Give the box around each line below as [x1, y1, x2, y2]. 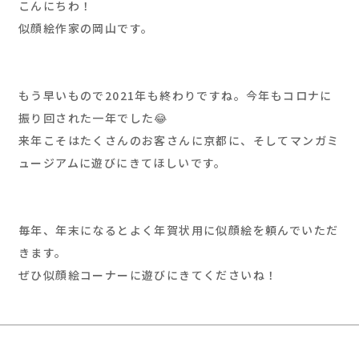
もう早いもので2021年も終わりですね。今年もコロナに [18, 87, 333, 103]
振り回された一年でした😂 [18, 110, 168, 126]
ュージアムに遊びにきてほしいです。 [18, 155, 227, 171]
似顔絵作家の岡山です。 [18, 20, 154, 36]
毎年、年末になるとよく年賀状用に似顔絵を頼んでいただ [18, 222, 339, 238]
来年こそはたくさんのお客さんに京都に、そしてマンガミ [18, 132, 340, 148]
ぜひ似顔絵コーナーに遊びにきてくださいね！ [18, 267, 278, 283]
